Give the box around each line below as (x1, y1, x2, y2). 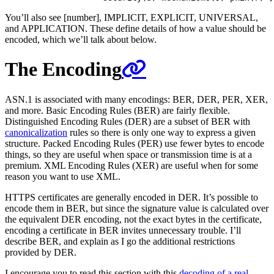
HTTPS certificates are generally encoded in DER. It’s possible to (5, 191, 258, 202)
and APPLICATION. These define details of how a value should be (5, 23, 266, 34)
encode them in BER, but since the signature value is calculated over (5, 202, 268, 213)
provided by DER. (5, 246, 76, 257)
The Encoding (5, 58, 122, 81)
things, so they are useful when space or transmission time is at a (5, 149, 252, 160)
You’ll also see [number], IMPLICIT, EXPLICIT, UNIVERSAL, (5, 12, 258, 23)
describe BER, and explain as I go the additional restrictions (5, 235, 235, 246)
